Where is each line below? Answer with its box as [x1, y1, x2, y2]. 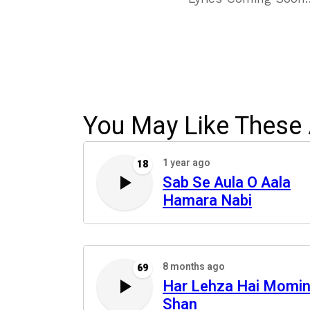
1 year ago [163, 156, 210, 170]
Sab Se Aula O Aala [163, 172, 291, 194]
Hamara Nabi [163, 190, 252, 212]
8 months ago [163, 259, 225, 274]
